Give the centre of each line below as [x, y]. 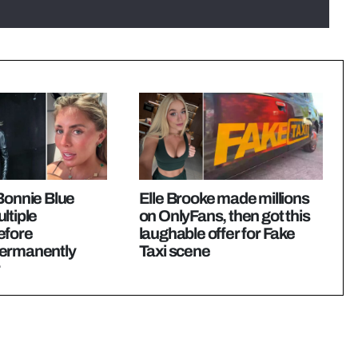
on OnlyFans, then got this [224, 215]
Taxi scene [174, 251]
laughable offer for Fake [217, 233]
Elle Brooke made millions [224, 198]
